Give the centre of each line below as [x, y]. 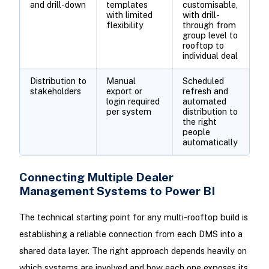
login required [133, 101]
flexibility [125, 25]
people [196, 132]
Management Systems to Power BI [117, 191]
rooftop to [203, 46]
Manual [121, 81]
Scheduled [203, 81]
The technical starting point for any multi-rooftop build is [133, 217]
